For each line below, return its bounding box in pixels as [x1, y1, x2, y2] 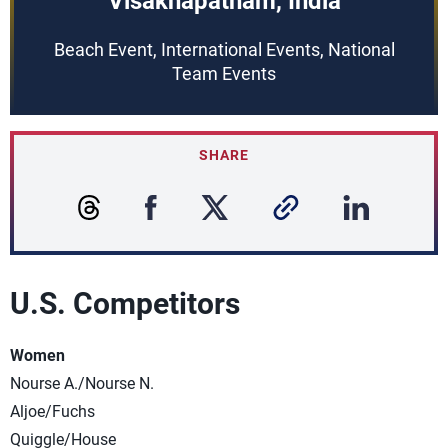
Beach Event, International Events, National [53, 39, 395, 60]
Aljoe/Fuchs [10, 402, 95, 421]
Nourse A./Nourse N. [10, 374, 154, 393]
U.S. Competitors [10, 286, 247, 321]
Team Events [172, 63, 276, 84]
